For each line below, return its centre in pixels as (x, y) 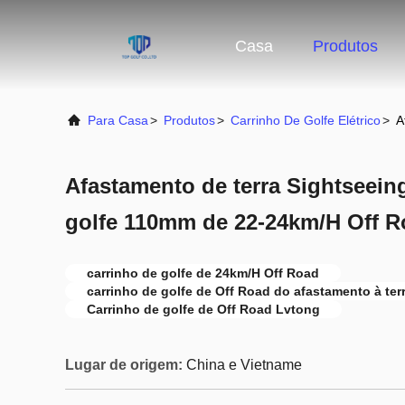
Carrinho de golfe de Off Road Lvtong (203, 309)
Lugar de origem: (124, 365)
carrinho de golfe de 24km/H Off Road (203, 273)
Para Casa (118, 120)
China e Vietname (244, 365)
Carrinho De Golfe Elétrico (306, 120)
